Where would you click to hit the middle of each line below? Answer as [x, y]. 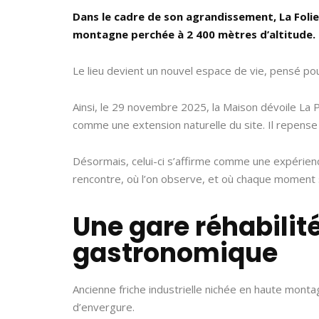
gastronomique [175, 253]
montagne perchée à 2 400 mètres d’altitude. [194, 34]
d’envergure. [104, 307]
